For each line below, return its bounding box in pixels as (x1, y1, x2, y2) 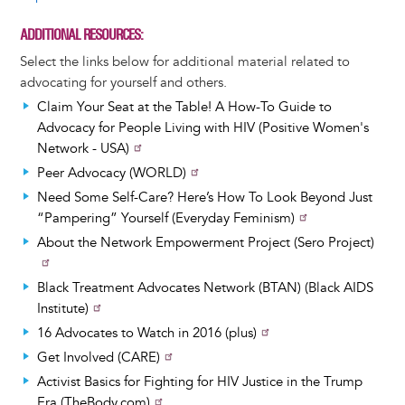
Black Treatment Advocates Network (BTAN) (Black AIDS (36, 278, 373, 297)
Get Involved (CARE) (36, 348, 160, 366)
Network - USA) (36, 139, 129, 157)
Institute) (36, 299, 89, 317)
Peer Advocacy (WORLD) (36, 164, 186, 182)
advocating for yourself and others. (19, 73, 227, 91)
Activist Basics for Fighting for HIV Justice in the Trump (36, 372, 363, 391)
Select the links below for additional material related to (19, 52, 350, 71)
